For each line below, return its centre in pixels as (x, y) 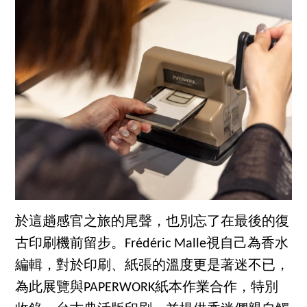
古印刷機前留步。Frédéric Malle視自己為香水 (152, 244)
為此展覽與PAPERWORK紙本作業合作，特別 (147, 287)
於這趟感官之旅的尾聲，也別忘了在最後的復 (152, 222)
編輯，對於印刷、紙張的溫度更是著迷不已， (152, 266)
